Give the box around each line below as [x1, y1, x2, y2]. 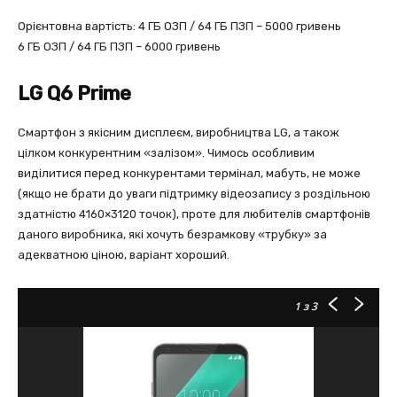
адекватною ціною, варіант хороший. [18, 248, 230, 261]
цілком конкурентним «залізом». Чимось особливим [18, 146, 315, 160]
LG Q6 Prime [18, 82, 131, 105]
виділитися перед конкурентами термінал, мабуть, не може [18, 167, 361, 180]
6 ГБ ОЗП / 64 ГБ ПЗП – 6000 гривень [18, 40, 221, 53]
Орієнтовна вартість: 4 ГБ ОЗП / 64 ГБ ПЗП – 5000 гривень [18, 19, 341, 33]
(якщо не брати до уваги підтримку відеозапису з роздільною [18, 187, 370, 200]
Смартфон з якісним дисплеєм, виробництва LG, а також [18, 126, 339, 139]
